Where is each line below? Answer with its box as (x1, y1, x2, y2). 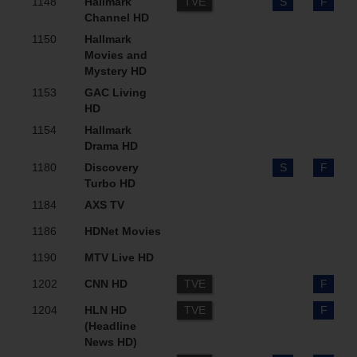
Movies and (84, 49, 147, 61)
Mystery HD (84, 65, 147, 77)
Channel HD (84, 11, 149, 24)
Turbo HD (84, 177, 135, 190)
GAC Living (84, 86, 147, 99)
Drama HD (84, 139, 138, 152)
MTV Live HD (84, 251, 154, 264)
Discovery (84, 161, 139, 174)
